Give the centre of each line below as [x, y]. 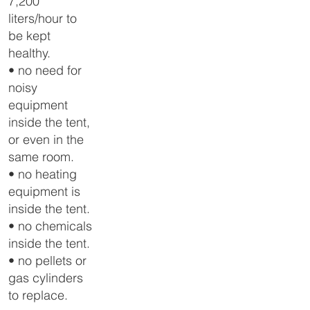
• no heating [43, 174]
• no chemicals [51, 226]
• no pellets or [48, 261]
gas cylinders [46, 278]
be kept [30, 36]
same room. [42, 157]
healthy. [30, 53]
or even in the [46, 140]
